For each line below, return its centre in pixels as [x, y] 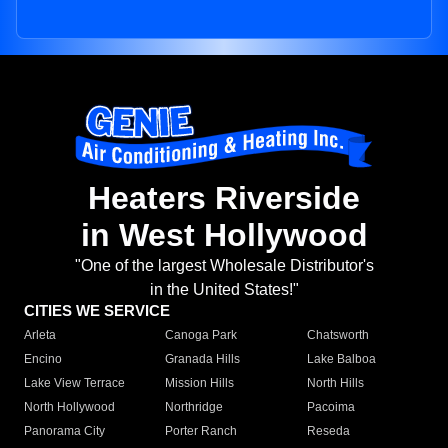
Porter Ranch [201, 431]
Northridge [194, 407]
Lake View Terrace [74, 383]
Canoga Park [201, 335]
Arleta [40, 335]
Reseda [328, 431]
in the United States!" [224, 290]
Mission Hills [200, 383]
